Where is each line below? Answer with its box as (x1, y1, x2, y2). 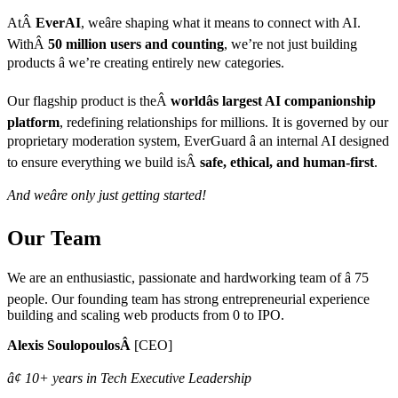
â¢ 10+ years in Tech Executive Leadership (7, 370, 251, 386)
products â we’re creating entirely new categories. (7, 54, 284, 70)
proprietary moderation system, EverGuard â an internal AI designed (7, 132, 389, 148)
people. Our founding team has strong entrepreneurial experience (7, 291, 370, 307)
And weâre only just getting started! (7, 187, 206, 203)
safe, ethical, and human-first (200, 154, 374, 170)
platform (7, 114, 60, 130)
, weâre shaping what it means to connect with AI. (81, 14, 361, 30)
